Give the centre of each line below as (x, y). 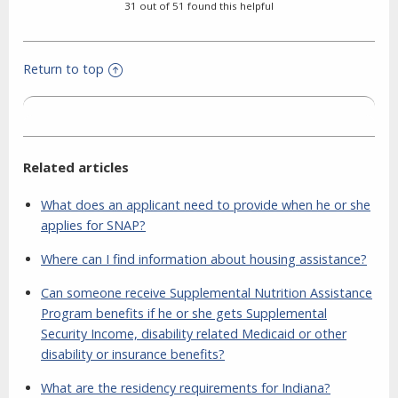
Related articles (76, 167)
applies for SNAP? (93, 226)
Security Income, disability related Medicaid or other (194, 334)
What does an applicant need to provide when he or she (206, 205)
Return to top (64, 69)
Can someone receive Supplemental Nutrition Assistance (207, 293)
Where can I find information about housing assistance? (204, 259)
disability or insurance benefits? (133, 354)
